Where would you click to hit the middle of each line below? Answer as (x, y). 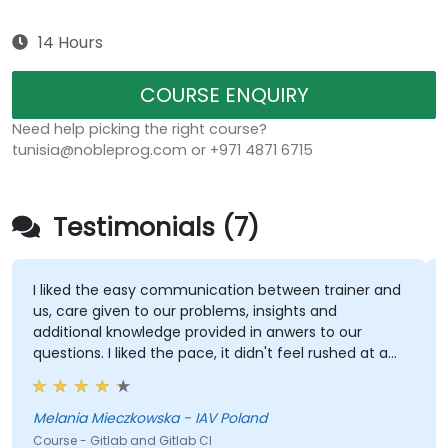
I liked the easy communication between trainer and (216, 290)
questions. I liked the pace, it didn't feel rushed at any (218, 353)
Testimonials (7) (152, 228)
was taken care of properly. (127, 395)
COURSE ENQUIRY (224, 95)
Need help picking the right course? (139, 129)
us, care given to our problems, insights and (184, 311)
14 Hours (70, 43)
